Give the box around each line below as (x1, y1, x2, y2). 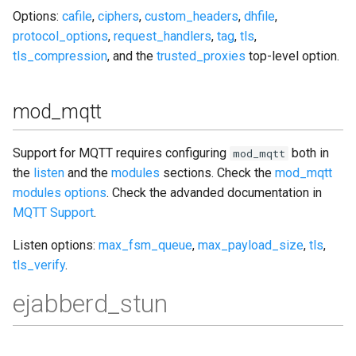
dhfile (244, 8, 275, 24)
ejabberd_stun (13, 288, 168, 319)
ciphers (98, 8, 139, 24)
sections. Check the (160, 164, 275, 180)
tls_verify (13, 257, 65, 273)
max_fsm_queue (99, 237, 192, 253)
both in (288, 145, 329, 161)
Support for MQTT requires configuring (13, 145, 230, 161)
